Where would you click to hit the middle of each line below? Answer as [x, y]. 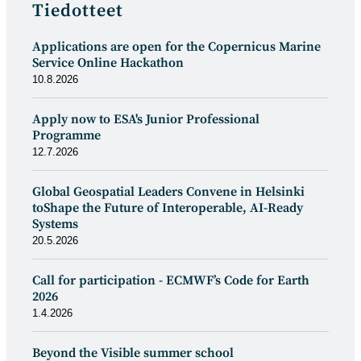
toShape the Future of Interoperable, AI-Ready [168, 207]
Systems [55, 224]
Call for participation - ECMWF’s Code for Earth [171, 280]
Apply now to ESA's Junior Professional [146, 119]
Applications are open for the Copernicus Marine [176, 46]
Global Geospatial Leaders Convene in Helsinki [168, 191]
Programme [66, 135]
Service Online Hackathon [108, 62]
